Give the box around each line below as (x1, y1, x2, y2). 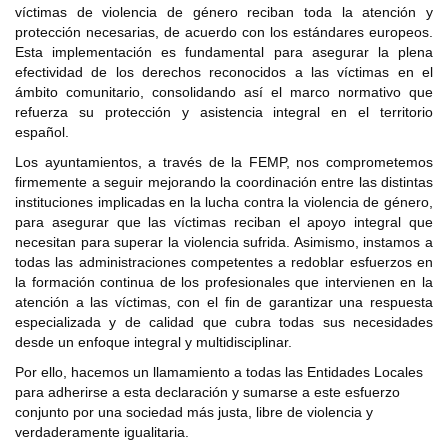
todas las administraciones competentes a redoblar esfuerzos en (15, 254, 433, 271)
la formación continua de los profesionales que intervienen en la (15, 274, 433, 291)
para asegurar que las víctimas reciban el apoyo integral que (15, 214, 433, 231)
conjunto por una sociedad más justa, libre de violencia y (15, 404, 373, 421)
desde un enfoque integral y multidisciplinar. (15, 334, 292, 351)
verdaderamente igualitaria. (15, 424, 189, 441)
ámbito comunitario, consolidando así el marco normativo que (15, 84, 433, 101)
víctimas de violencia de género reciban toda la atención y (15, 4, 433, 21)
